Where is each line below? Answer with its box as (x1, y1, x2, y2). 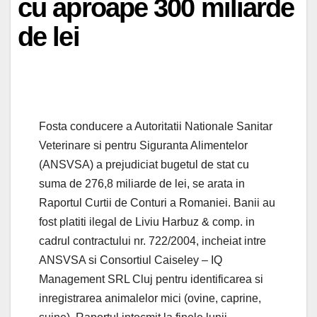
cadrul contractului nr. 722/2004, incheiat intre (39, 235, 266, 248)
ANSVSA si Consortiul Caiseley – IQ (39, 254, 222, 267)
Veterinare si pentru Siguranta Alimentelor (39, 139, 248, 152)
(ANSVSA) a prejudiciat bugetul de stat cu (39, 158, 249, 171)
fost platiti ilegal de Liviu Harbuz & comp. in (39, 216, 255, 229)
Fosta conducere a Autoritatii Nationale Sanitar (39, 120, 272, 133)
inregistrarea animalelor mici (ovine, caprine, (39, 292, 261, 305)
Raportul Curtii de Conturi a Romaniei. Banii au (39, 197, 275, 209)
